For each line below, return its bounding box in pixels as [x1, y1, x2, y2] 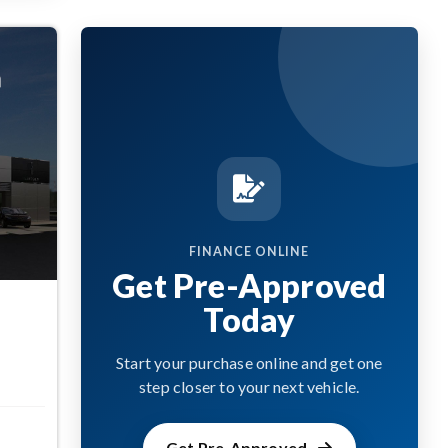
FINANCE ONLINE [189, 243, 310, 259]
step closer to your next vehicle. [139, 376, 360, 396]
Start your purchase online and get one [116, 352, 383, 372]
